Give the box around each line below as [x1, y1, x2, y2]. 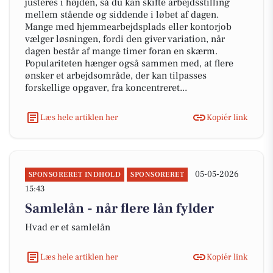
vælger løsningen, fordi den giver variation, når [25, 33, 225, 45]
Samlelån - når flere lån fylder [25, 200, 214, 217]
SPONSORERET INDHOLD [29, 170, 121, 179]
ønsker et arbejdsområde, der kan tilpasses [25, 69, 207, 82]
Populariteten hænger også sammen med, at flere [25, 57, 233, 69]
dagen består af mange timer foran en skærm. [25, 45, 218, 57]
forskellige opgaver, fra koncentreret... [25, 82, 187, 94]
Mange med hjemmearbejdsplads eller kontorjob [25, 21, 232, 33]
